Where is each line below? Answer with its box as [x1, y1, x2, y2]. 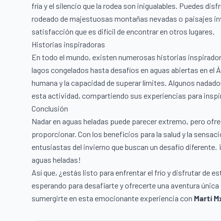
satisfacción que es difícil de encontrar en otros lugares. [32, 26, 215, 36]
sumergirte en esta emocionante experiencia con [32, 193, 194, 203]
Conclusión [32, 103, 68, 113]
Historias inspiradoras [32, 39, 105, 49]
